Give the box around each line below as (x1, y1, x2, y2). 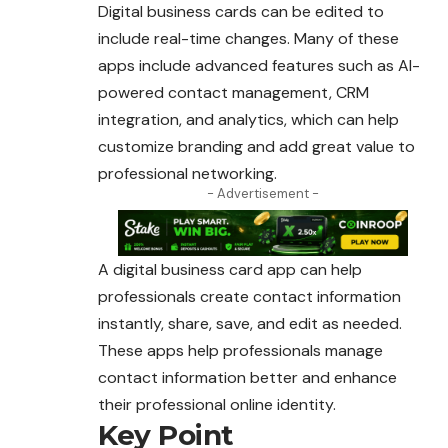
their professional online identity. (98, 394, 336, 416)
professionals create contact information (98, 286, 401, 308)
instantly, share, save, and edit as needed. (98, 313, 402, 335)
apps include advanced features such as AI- (98, 54, 420, 76)
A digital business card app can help (98, 259, 362, 281)
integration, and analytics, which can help (98, 108, 399, 130)
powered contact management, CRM (98, 81, 369, 103)
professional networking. (98, 162, 277, 184)
